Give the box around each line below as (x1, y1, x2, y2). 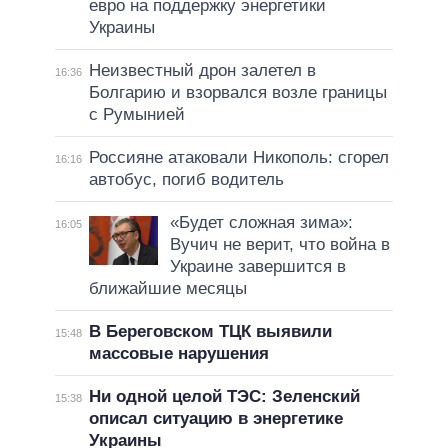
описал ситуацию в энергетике (88, 409, 343, 429)
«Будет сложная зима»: (169, 213, 353, 233)
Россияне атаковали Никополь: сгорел (88, 148, 389, 168)
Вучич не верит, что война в (169, 235, 390, 255)
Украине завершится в (169, 257, 346, 277)
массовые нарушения (88, 344, 269, 364)
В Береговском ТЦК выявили (88, 322, 332, 342)
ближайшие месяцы (88, 279, 247, 299)
